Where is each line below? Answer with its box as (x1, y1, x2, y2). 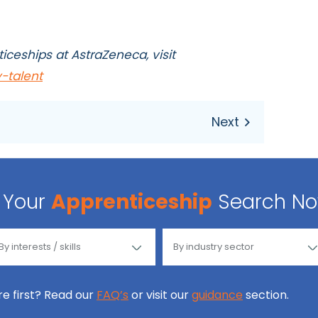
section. (243, 287, 289, 304)
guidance (192, 287, 243, 304)
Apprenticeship (51, 188, 212, 216)
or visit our (128, 287, 192, 304)
